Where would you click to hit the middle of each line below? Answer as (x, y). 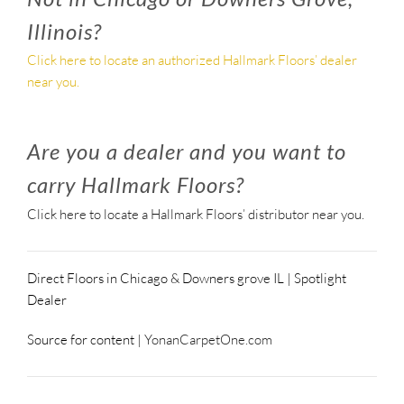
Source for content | (86, 339)
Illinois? (64, 31)
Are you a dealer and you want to (187, 151)
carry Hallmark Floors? (136, 185)
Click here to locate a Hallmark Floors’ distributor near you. (196, 214)
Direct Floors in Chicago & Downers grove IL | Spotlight (187, 278)
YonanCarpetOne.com (208, 339)
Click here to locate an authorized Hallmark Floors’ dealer (192, 60)
